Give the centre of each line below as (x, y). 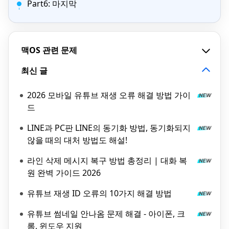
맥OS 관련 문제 (49, 50)
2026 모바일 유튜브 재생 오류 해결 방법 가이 (109, 95)
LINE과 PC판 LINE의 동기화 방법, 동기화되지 (109, 128)
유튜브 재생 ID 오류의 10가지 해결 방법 (99, 193)
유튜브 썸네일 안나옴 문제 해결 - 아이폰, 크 (88, 214)
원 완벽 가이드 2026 (64, 173)
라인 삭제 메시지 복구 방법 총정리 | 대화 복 (107, 161)
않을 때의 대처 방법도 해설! (77, 140)
